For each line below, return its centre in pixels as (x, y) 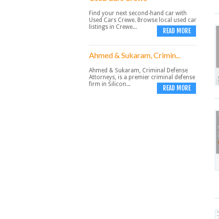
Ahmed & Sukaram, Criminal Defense (138, 70)
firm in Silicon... (110, 84)
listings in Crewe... (113, 27)
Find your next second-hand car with (138, 13)
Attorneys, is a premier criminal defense (142, 77)
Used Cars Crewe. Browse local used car (143, 20)
